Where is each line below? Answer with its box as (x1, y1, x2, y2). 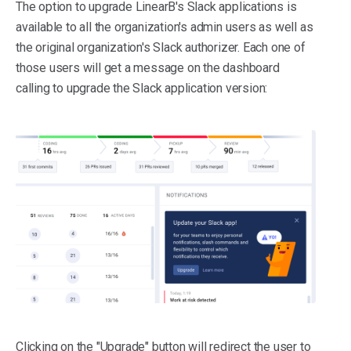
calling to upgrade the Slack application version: (16, 81, 268, 96)
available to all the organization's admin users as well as (16, 20, 313, 35)
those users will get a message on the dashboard (16, 60, 280, 76)
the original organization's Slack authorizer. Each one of (16, 40, 306, 56)
